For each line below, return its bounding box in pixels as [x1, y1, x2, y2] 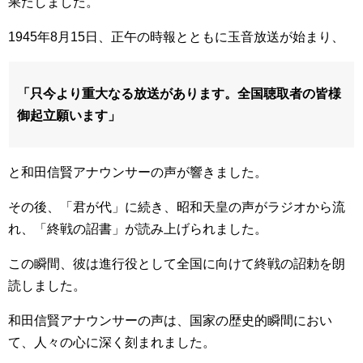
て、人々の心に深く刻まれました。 [8, 335, 216, 350]
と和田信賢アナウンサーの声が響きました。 [8, 165, 267, 180]
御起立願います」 [17, 109, 121, 123]
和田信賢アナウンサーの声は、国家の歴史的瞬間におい [8, 314, 332, 328]
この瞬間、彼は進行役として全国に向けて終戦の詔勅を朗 [8, 257, 345, 271]
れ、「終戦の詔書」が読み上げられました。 [8, 222, 267, 237]
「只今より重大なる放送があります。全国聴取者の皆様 [17, 87, 341, 101]
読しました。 [8, 279, 86, 293]
